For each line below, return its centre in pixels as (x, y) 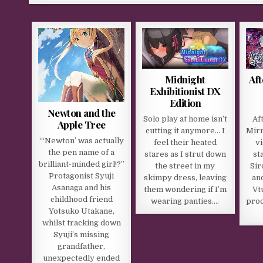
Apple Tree (81, 124)
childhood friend (81, 199)
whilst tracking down (81, 222)
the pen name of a (82, 152)
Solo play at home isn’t (185, 119)
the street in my (185, 166)
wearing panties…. (185, 201)
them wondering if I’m (185, 189)
